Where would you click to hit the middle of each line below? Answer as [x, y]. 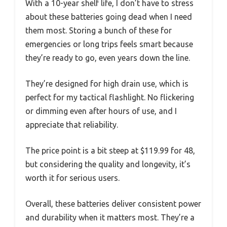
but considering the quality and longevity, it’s [108, 164]
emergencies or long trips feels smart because [109, 44]
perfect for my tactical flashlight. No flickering [110, 98]
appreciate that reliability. [72, 125]
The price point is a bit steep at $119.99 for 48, [110, 151]
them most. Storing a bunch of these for [99, 31]
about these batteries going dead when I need [109, 17]
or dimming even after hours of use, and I [101, 111]
